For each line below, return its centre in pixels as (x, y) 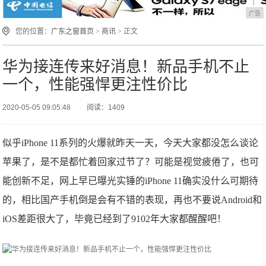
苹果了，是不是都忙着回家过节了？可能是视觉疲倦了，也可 (131, 162)
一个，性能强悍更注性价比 (95, 84)
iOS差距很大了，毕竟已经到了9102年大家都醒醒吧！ (115, 219)
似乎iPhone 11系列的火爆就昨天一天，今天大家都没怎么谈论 (131, 143)
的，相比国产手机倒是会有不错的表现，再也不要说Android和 (132, 200)
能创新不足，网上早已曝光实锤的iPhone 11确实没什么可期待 (131, 181)
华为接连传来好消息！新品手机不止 (126, 66)
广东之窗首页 (73, 31)
